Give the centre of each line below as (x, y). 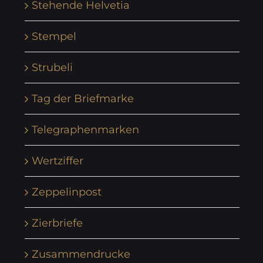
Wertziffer (58, 161)
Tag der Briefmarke (83, 98)
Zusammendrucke (81, 254)
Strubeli (52, 67)
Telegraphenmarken (85, 129)
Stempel (54, 36)
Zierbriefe (57, 223)
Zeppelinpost (67, 192)
